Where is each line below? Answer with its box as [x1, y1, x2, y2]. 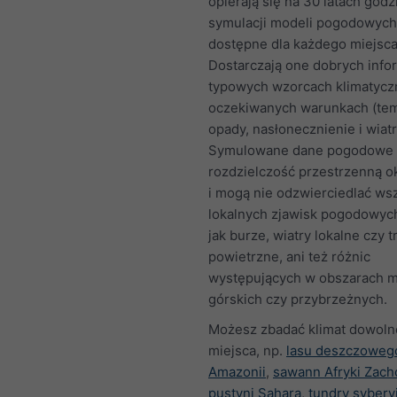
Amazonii [208, 363, 266, 380]
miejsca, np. [208, 342, 286, 359]
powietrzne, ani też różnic [208, 247, 370, 265]
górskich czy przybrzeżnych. [208, 290, 387, 307]
